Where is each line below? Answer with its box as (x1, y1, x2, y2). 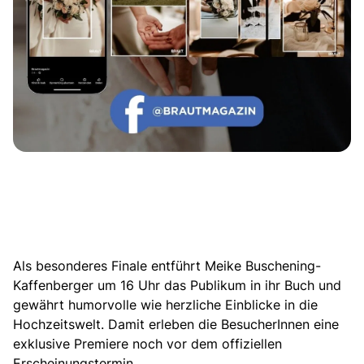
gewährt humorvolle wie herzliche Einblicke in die (13, 296, 318, 314)
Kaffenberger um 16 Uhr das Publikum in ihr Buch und (13, 276, 341, 295)
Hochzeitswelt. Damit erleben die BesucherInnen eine (13, 315, 339, 334)
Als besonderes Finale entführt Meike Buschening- (13, 257, 321, 275)
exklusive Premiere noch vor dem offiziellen (13, 335, 282, 353)
